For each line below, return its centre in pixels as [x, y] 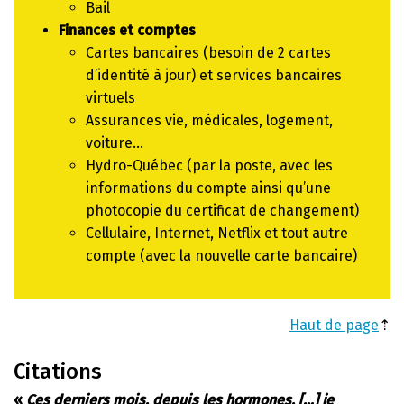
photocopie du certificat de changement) [222, 210]
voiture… [115, 142]
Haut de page [334, 325]
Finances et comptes [127, 30]
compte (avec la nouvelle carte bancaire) [221, 255]
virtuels [110, 97]
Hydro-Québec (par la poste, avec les [209, 165]
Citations [58, 371]
